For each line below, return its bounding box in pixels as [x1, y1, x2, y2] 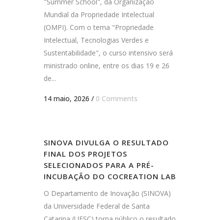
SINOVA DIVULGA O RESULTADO [44, 137, 169, 147]
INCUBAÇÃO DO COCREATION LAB [44, 171, 176, 181]
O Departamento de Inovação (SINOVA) [44, 189, 171, 198]
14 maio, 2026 [44, 94, 89, 103]
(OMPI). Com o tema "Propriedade [44, 23, 154, 32]
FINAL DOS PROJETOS [44, 149, 127, 159]
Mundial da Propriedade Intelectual [44, 10, 154, 19]
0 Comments [96, 94, 137, 103]
